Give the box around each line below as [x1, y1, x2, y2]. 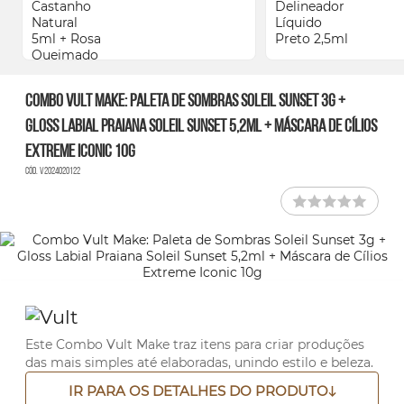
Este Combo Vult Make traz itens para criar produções [25, 336, 364, 353]
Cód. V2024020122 [25, 167, 80, 177]
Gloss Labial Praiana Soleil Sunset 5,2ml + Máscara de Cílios [25, 118, 377, 136]
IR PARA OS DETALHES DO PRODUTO [68, 382, 328, 399]
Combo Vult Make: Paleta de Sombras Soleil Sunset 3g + [25, 93, 345, 111]
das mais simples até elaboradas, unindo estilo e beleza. [25, 354, 373, 371]
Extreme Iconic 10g [25, 143, 135, 161]
